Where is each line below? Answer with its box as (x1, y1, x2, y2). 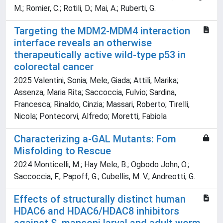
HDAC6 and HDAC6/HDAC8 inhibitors (14, 205, 179, 218)
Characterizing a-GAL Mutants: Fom (14, 133, 176, 145)
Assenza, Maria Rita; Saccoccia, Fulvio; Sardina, (14, 88, 176, 98)
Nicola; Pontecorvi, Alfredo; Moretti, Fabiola (14, 111, 167, 121)
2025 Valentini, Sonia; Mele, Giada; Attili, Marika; (14, 76, 178, 86)
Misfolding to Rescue (14, 145, 111, 157)
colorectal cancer (14, 61, 94, 73)
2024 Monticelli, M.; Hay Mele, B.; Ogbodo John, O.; (14, 160, 189, 170)
